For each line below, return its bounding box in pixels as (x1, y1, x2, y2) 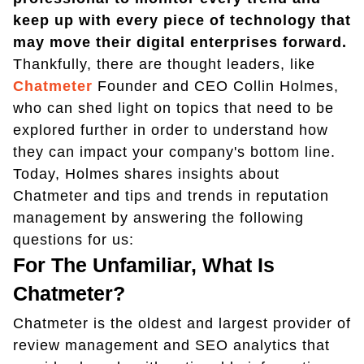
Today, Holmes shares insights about (13, 166, 279, 183)
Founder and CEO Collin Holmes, (93, 78, 339, 95)
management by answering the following (13, 210, 304, 227)
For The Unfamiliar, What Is (13, 253, 275, 277)
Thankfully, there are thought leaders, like (13, 56, 315, 73)
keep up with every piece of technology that (13, 12, 351, 29)
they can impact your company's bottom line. (13, 144, 336, 161)
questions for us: (13, 232, 134, 249)
